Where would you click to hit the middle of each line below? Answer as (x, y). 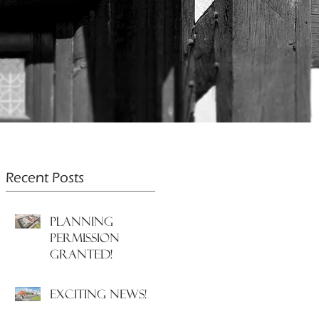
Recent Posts (45, 178)
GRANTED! (81, 254)
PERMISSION (85, 238)
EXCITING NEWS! (98, 294)
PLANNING (82, 221)
